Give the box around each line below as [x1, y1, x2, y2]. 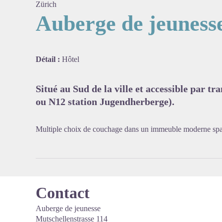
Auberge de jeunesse [36, 204, 101, 213]
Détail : [36, 55, 62, 63]
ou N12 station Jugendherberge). [36, 96, 174, 107]
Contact [36, 184, 90, 202]
